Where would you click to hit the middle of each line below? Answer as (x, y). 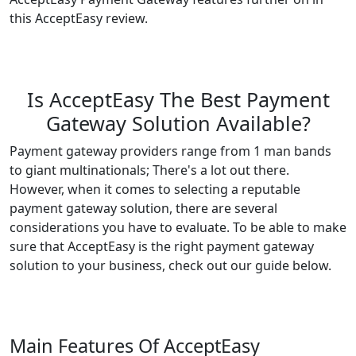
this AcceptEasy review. (79, 18)
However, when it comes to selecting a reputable (155, 189)
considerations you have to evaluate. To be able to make (178, 227)
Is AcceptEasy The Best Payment (178, 99)
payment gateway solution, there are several (143, 208)
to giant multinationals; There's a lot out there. (149, 170)
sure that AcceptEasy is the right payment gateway (162, 246)
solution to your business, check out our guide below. (170, 265)
